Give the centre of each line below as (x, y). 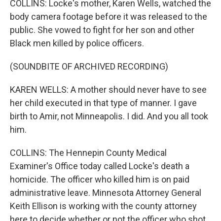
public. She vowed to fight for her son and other (102, 30)
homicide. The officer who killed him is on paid (100, 179)
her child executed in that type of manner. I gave (103, 103)
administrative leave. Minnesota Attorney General (106, 193)
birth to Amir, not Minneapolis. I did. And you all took (109, 116)
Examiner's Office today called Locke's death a (100, 166)
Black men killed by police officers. (77, 43)
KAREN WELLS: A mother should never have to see (108, 90)
